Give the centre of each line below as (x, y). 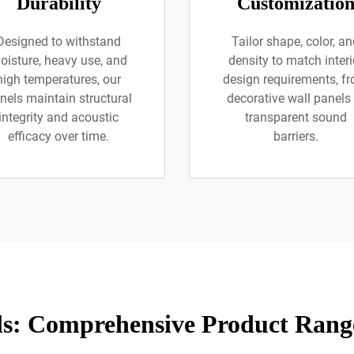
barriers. (296, 136)
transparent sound (296, 117)
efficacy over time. (58, 136)
